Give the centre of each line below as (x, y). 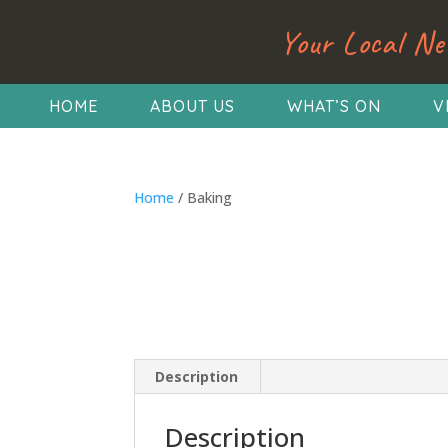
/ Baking (203, 197)
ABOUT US (192, 106)
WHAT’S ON (333, 106)
